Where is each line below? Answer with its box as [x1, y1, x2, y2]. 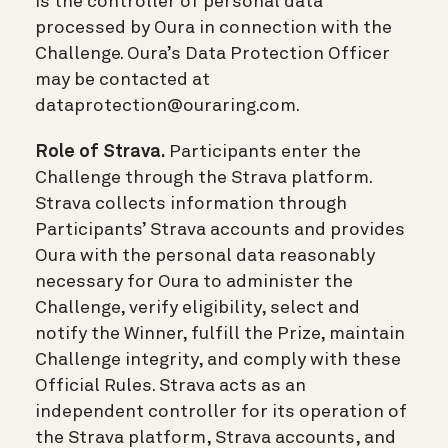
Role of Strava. [35, 142, 169, 161]
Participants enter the [169, 142, 361, 161]
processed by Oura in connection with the [35, 18, 392, 37]
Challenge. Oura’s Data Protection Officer [35, 44, 390, 63]
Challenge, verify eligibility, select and [35, 298, 360, 317]
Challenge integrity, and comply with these [35, 350, 401, 369]
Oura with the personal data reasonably [35, 246, 375, 265]
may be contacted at [35, 70, 210, 89]
